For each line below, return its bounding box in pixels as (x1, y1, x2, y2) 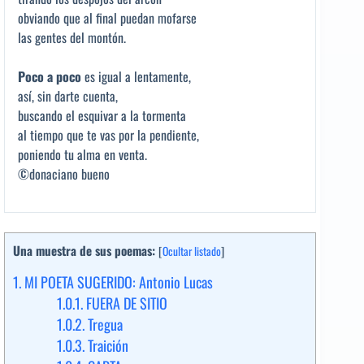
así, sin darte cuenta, (18, 85, 118, 106)
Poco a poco (18, 66, 81, 86)
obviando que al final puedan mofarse (18, 7, 197, 28)
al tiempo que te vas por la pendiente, (18, 124, 199, 145)
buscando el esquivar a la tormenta (18, 105, 186, 125)
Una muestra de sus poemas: (13, 240, 155, 259)
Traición (84, 334, 128, 356)
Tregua (84, 313, 123, 335)
